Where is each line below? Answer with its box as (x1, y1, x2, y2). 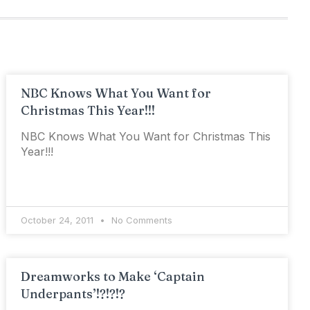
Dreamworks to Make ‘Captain (21, 268, 206, 284)
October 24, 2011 (21, 215, 97, 226)
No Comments (109, 215, 173, 226)
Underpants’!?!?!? (21, 286, 126, 302)
